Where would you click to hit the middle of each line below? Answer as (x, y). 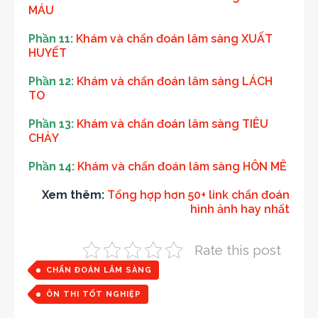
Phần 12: (53, 82)
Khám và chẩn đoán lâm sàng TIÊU (172, 124)
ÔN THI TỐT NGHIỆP (94, 295)
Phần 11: (52, 39)
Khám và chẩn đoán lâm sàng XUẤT (174, 39)
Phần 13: (53, 124)
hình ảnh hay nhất (240, 209)
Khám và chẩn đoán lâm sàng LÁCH (175, 82)
